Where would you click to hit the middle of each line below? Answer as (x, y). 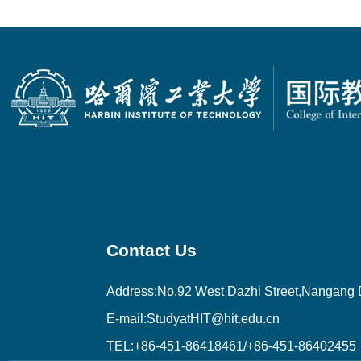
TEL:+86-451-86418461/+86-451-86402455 (231, 346)
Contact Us (151, 250)
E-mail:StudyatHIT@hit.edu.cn (193, 318)
